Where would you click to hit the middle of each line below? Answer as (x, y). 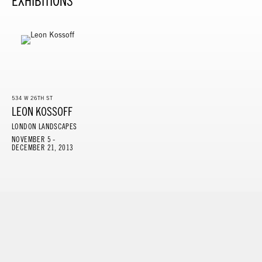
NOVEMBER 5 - (34, 139)
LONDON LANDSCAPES (44, 126)
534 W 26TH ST (32, 98)
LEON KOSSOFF (42, 111)
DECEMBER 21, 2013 (43, 147)
